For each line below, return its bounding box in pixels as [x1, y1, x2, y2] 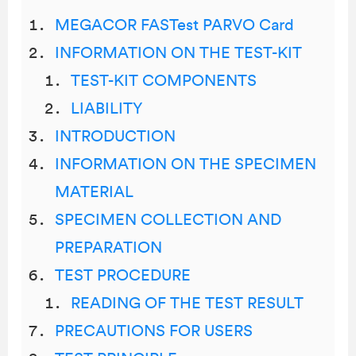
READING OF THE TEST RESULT [71, 296, 304, 311]
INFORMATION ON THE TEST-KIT [55, 45, 302, 61]
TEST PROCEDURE [55, 268, 191, 284]
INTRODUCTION [55, 129, 176, 145]
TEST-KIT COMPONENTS [71, 73, 257, 89]
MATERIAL [55, 184, 133, 200]
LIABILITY [71, 101, 142, 117]
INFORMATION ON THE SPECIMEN [55, 157, 316, 172]
